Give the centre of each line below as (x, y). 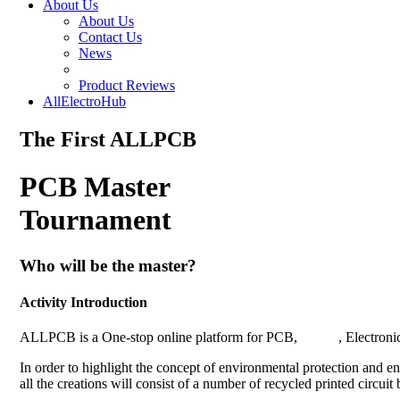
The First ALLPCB (108, 139)
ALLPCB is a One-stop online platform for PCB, (158, 337)
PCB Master (95, 187)
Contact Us (110, 37)
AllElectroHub (84, 101)
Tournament (96, 220)
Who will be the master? (108, 265)
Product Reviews (127, 85)
